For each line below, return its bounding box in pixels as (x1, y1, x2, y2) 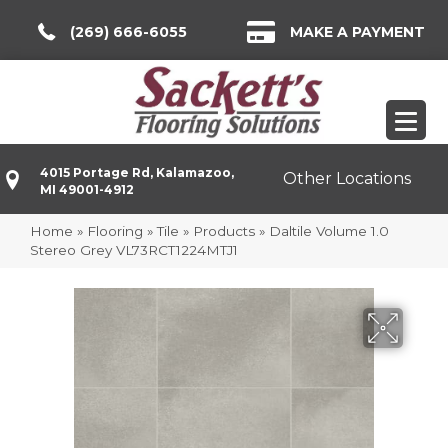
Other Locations (283, 169, 412, 189)
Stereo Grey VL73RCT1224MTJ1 (30, 241, 238, 258)
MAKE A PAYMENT (290, 23, 425, 41)
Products (193, 222, 255, 239)
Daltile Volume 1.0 (269, 222, 389, 239)
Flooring (87, 222, 143, 239)
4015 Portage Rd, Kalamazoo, (40, 164, 234, 180)
